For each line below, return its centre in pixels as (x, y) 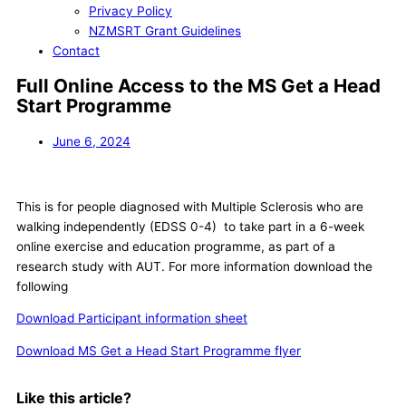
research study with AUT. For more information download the (194, 266)
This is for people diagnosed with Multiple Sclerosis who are (190, 206)
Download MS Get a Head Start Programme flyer (159, 351)
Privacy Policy (130, 11)
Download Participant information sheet (132, 319)
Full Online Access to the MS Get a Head (198, 86)
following (42, 286)
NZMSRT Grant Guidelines (165, 31)
